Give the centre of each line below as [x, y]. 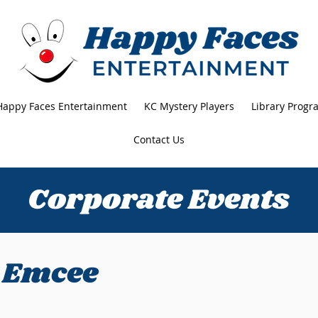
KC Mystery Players [189, 106]
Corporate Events [158, 200]
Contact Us [159, 139]
